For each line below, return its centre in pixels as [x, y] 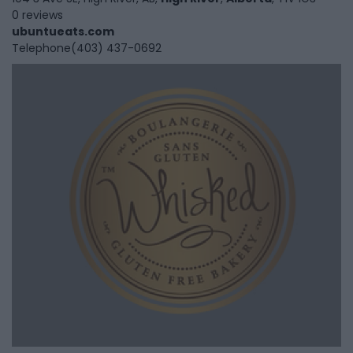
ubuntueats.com [63, 32]
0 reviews [37, 15]
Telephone [41, 48]
